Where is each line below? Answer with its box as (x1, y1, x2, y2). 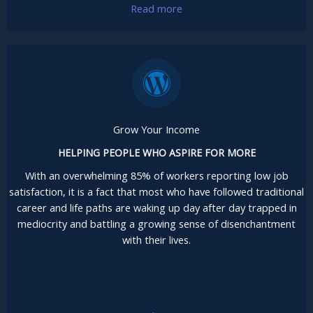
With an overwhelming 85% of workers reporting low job (24, 168, 289, 183)
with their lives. (122, 233, 191, 247)
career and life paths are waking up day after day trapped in (16, 201, 297, 215)
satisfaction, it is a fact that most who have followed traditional (9, 184, 304, 199)
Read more (131, 1, 182, 16)
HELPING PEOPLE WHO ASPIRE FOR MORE (57, 146, 256, 160)
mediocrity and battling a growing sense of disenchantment (17, 217, 296, 231)
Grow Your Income (113, 122, 200, 137)
